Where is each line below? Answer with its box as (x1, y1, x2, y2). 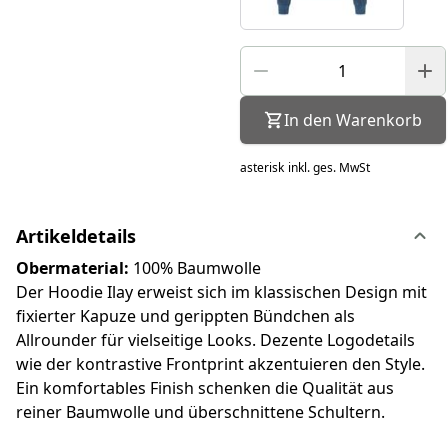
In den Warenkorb (283, 108, 422, 131)
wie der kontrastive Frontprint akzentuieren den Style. (16, 352, 425, 375)
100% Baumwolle (129, 256, 261, 279)
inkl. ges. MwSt (287, 158, 370, 176)
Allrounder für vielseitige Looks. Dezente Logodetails (16, 328, 415, 351)
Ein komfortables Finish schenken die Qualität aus (16, 376, 394, 399)
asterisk (239, 158, 284, 176)
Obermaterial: (16, 256, 129, 279)
